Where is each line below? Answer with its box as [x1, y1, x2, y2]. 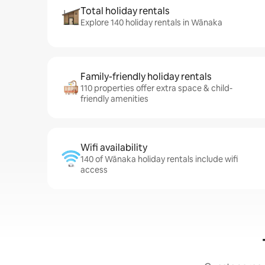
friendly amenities [80, 93, 148, 104]
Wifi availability [80, 141, 147, 154]
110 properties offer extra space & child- [80, 83, 232, 93]
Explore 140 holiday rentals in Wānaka [80, 17, 222, 28]
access [80, 164, 108, 175]
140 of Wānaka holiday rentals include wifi [80, 154, 238, 164]
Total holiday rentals [80, 5, 169, 17]
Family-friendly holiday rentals [80, 70, 211, 83]
